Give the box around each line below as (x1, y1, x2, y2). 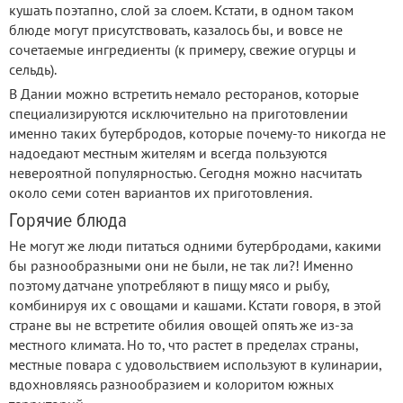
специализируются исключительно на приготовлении (9, 104, 348, 123)
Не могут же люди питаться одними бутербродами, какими (9, 237, 381, 255)
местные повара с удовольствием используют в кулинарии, (9, 355, 381, 374)
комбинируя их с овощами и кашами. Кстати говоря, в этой (9, 296, 381, 315)
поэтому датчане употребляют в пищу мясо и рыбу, (9, 276, 329, 295)
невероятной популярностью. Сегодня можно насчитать (9, 164, 361, 183)
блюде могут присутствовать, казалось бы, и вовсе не (9, 21, 343, 40)
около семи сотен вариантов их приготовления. (9, 184, 312, 202)
